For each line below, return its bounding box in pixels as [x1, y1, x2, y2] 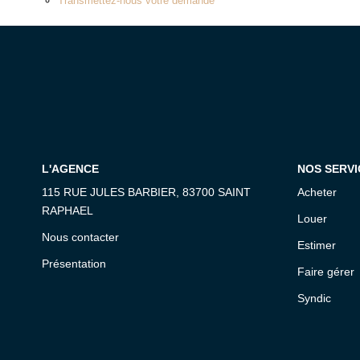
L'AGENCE [42, 162, 99, 175]
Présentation [42, 257, 106, 270]
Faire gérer [297, 265, 354, 278]
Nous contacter [42, 231, 119, 243]
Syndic [297, 292, 331, 305]
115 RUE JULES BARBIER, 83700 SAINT [42, 186, 251, 198]
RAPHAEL [42, 204, 93, 217]
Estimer [297, 239, 336, 252]
